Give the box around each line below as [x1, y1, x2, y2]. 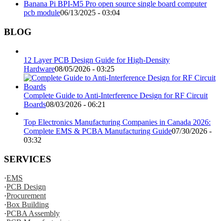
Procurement [6, 191, 46, 200]
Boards [24, 100, 46, 109]
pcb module [24, 8, 60, 17]
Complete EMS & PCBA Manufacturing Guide [24, 126, 172, 135]
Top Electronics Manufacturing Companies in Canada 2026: [24, 117, 211, 126]
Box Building [6, 200, 49, 209]
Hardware [24, 64, 55, 73]
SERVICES [4, 153, 51, 164]
